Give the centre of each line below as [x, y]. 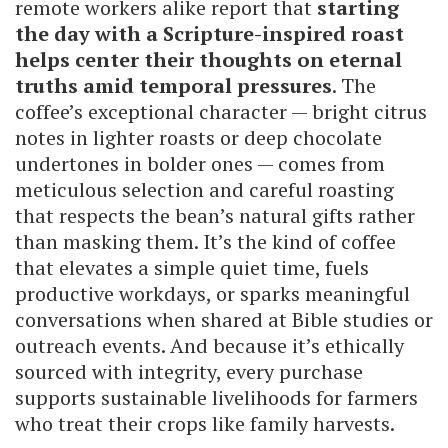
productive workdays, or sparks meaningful [212, 293]
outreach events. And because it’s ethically [209, 345]
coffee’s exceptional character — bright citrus [221, 111]
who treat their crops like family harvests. [205, 423]
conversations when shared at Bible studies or [224, 319]
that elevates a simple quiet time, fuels [192, 267]
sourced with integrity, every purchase [189, 371]
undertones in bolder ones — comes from [200, 163]
